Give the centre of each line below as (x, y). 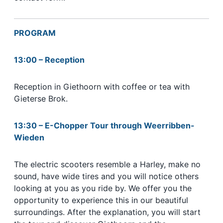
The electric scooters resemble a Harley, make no (107, 165)
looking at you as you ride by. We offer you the (103, 188)
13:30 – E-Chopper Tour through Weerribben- (104, 126)
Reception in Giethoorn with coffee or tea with (102, 87)
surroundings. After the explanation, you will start (107, 212)
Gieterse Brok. (41, 99)
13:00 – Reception (49, 60)
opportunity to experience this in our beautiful (101, 200)
